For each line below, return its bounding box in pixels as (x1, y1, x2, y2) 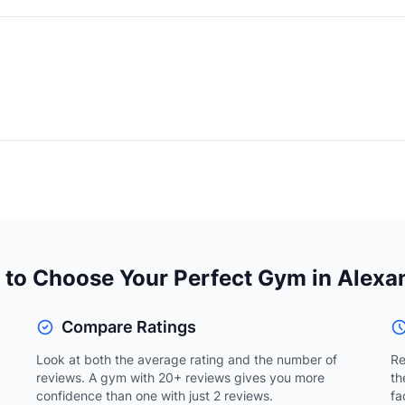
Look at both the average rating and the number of (36, 352, 337, 367)
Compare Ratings (61, 317, 196, 336)
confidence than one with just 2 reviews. (36, 388, 273, 403)
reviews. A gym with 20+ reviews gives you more (36, 370, 325, 385)
